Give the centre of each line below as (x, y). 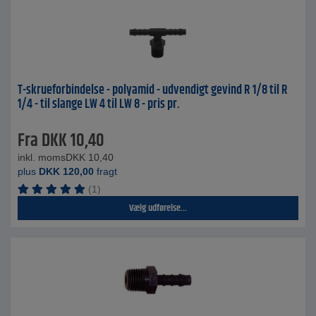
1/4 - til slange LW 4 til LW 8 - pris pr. (99, 104)
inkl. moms (42, 157)
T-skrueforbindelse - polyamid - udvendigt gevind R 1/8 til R (153, 90)
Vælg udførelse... (158, 208)
